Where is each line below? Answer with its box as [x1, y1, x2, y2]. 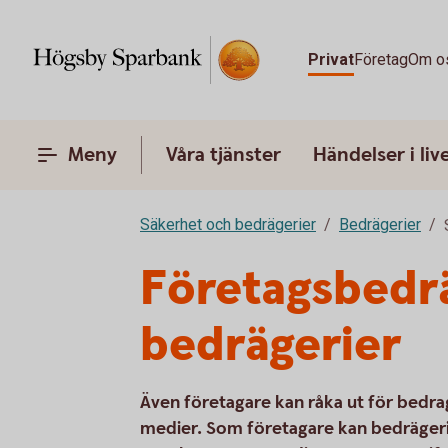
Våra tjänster [166, 142, 281, 168]
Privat [307, 50, 354, 69]
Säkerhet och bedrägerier [140, 215, 316, 234]
